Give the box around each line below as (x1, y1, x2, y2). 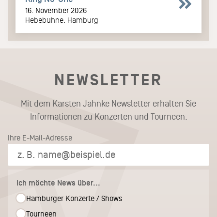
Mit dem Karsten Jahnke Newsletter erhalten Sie (21, 99, 196, 109)
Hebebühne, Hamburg (25, 16, 98, 25)
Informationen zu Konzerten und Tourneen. (30, 112, 187, 122)
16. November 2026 (25, 6, 87, 15)
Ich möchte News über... (16, 179, 100, 187)
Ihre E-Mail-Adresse (8, 134, 72, 142)
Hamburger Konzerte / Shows (26, 194, 123, 203)
